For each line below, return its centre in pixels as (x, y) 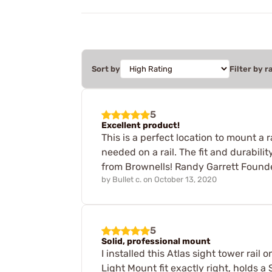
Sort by (106, 69)
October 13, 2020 (185, 179)
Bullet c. (127, 179)
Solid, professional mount (156, 241)
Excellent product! (141, 125)
